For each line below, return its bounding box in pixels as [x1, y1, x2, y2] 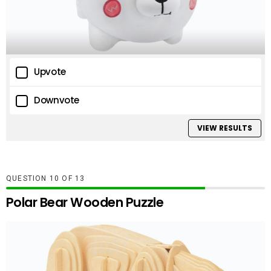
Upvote [34, 65, 66, 79]
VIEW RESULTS [197, 122, 252, 133]
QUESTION [6, 174, 50, 183]
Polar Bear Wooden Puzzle [6, 193, 164, 211]
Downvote [34, 94, 79, 107]
